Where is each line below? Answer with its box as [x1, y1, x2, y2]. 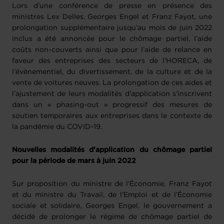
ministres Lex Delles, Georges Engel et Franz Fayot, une [12, 14, 212, 20]
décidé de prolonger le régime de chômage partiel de [12, 214, 212, 220]
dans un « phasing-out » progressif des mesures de [12, 102, 212, 108]
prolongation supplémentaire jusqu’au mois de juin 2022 [12, 25, 212, 31]
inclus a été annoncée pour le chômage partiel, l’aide [12, 36, 212, 42]
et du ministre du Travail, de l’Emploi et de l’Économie [12, 192, 212, 198]
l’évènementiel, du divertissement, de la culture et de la [12, 69, 212, 75]
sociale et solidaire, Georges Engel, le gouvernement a [12, 203, 212, 209]
